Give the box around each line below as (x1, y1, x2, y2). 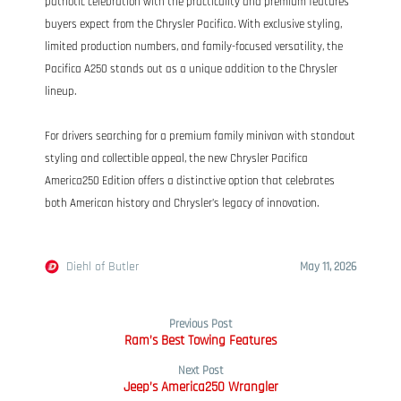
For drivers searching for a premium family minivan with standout (45, 128, 355, 144)
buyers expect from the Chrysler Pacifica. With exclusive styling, (45, 16, 342, 32)
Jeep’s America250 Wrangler (123, 378, 278, 396)
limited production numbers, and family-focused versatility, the (45, 38, 343, 55)
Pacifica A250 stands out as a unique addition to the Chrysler (45, 61, 337, 77)
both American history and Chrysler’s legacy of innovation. (45, 195, 319, 211)
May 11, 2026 (300, 259, 356, 274)
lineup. (45, 83, 76, 99)
